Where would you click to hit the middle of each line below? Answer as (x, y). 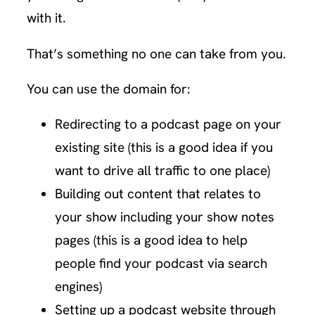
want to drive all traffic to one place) (163, 171)
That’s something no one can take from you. (157, 53)
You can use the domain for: (109, 89)
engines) (79, 287)
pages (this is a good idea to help (152, 240)
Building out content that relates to (158, 194)
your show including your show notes (165, 217)
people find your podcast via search (161, 264)
